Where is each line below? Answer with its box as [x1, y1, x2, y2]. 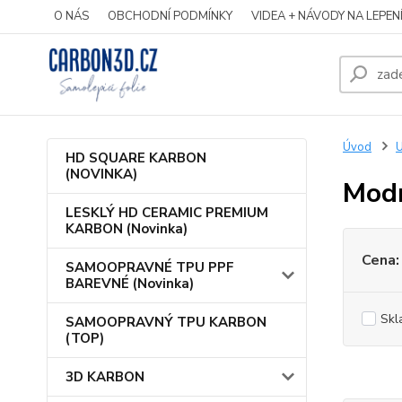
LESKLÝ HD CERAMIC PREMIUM [66, 204, 268, 222]
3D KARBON [66, 368, 144, 386]
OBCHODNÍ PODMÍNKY [108, 8, 232, 24]
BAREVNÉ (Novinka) [66, 275, 194, 293]
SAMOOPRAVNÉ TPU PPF [66, 258, 234, 276]
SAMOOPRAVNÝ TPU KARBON [66, 313, 267, 331]
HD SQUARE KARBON [66, 149, 206, 167]
